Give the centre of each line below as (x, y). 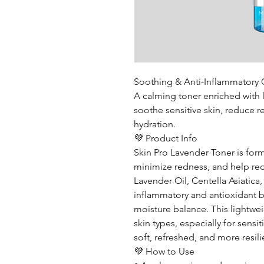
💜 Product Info (166, 138)
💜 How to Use (164, 251)
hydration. (155, 124)
